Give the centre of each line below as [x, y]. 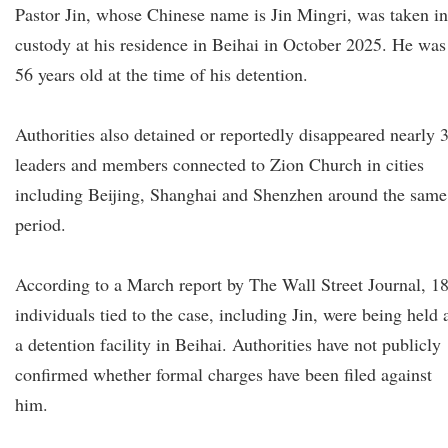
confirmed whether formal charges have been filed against [223, 374]
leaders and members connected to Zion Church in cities [219, 164]
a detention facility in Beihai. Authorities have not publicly [228, 344]
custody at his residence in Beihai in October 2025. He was [230, 44]
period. [40, 224]
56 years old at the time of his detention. [161, 74]
